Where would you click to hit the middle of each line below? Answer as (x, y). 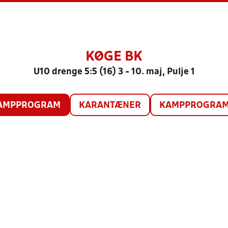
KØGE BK (114, 57)
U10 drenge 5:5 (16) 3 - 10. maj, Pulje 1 (114, 72)
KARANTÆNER (110, 106)
